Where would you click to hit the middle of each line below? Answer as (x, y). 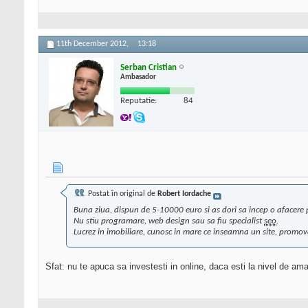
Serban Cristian (148, 67)
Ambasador (138, 77)
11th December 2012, (93, 44)
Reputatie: (139, 100)
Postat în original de (122, 194)
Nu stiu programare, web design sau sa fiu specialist (169, 221)
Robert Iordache (184, 194)
